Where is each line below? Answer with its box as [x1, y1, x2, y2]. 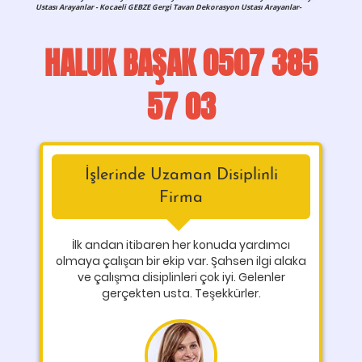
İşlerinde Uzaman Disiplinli [84, 167, 278, 183]
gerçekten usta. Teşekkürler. [101, 285, 261, 301]
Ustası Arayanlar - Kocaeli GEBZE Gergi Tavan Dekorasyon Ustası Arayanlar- [36, 2, 303, 12]
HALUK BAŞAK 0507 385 [44, 41, 318, 86]
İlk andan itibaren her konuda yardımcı [72, 237, 290, 253]
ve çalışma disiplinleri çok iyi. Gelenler [77, 269, 285, 285]
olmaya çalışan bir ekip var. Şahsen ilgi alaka [56, 253, 306, 269]
